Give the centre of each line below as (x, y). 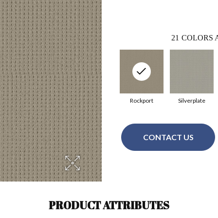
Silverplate (191, 100)
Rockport (141, 100)
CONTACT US (168, 137)
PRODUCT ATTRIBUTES (109, 205)
